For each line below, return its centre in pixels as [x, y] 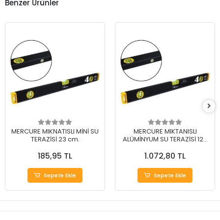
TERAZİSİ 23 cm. [55, 139]
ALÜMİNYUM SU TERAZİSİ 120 [165, 139]
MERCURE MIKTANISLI [165, 132]
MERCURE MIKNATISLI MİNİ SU [55, 132]
